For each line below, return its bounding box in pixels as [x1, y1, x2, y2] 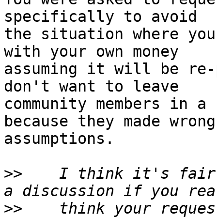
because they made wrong [4, 112, 216, 130]
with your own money [4, 43, 179, 61]
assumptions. [4, 130, 114, 148]
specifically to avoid [4, 8, 197, 26]
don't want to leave [4, 77, 179, 95]
